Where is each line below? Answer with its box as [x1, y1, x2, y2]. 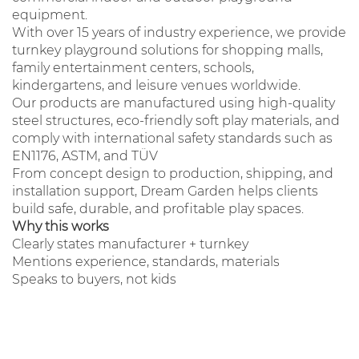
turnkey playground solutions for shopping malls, [12, 42, 323, 58]
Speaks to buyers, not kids [12, 272, 176, 287]
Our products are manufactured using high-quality [12, 95, 335, 111]
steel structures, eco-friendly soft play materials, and [12, 113, 340, 128]
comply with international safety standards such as [12, 131, 333, 146]
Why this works [12, 219, 109, 234]
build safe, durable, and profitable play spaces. [12, 201, 304, 216]
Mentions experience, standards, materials [12, 254, 280, 269]
